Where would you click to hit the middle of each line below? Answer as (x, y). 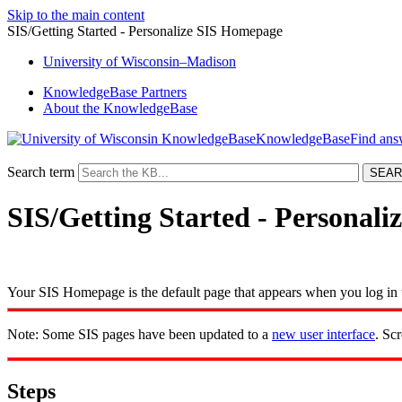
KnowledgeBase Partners (115, 92)
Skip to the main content (76, 15)
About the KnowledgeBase (120, 108)
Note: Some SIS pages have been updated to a (140, 334)
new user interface (323, 334)
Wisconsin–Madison (177, 61)
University (74, 61)
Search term (41, 172)
